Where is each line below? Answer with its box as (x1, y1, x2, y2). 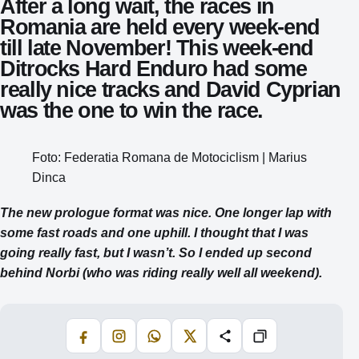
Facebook (83, 337, 128, 347)
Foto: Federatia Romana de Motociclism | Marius (32, 149, 307, 164)
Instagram (118, 337, 165, 347)
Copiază (259, 337, 296, 347)
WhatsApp (153, 337, 201, 347)
